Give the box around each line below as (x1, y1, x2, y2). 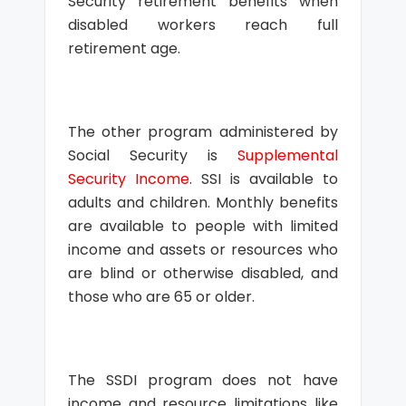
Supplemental (237, 145, 339, 166)
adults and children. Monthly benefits (67, 192, 339, 213)
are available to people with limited (67, 216, 339, 237)
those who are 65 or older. (67, 286, 255, 307)
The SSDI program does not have (67, 370, 339, 391)
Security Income (67, 169, 189, 189)
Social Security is (67, 145, 238, 166)
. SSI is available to (188, 169, 339, 189)
